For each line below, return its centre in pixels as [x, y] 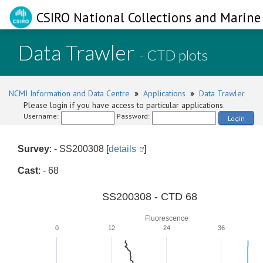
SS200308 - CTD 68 [150, 197]
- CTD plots [173, 55]
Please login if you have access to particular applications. [124, 105]
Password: [133, 116]
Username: [41, 116]
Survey [33, 149]
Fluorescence [166, 218]
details [122, 149]
